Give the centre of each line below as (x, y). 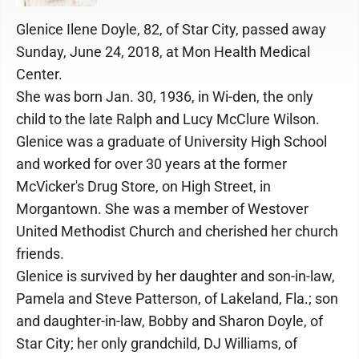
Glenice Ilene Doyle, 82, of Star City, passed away (171, 29)
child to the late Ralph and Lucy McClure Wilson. (168, 119)
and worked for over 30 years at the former (151, 164)
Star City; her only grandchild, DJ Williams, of (157, 343)
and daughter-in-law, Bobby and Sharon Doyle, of (169, 321)
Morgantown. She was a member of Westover (162, 209)
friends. (40, 254)
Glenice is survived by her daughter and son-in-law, (175, 276)
